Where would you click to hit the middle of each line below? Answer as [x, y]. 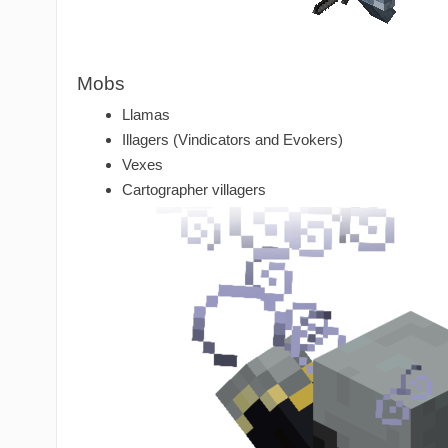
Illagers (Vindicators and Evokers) [232, 140]
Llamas [146, 115]
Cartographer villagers [194, 190]
